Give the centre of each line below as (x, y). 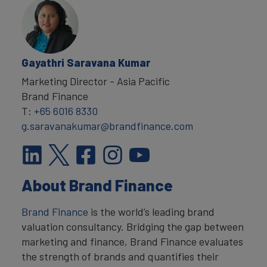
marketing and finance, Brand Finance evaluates (132, 241)
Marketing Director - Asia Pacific (96, 81)
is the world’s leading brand (151, 211)
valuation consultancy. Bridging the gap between (133, 226)
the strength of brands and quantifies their (120, 256)
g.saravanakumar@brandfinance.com (107, 125)
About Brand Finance (97, 184)
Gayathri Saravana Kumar (86, 62)
